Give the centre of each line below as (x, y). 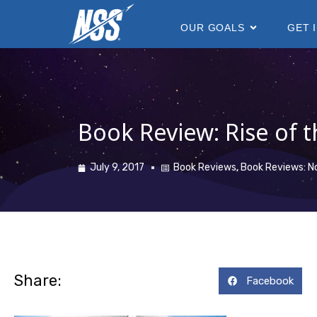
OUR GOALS (213, 27)
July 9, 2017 (117, 168)
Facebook (270, 281)
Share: (38, 281)
